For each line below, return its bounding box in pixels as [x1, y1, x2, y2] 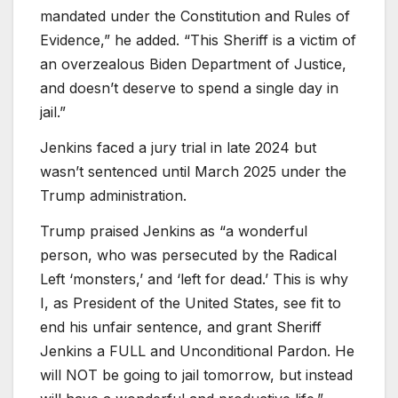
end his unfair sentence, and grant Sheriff [40, 317, 322, 336]
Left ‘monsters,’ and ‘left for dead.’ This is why [40, 269, 348, 288]
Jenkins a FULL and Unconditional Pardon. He [40, 341, 354, 360]
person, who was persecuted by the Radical [40, 245, 337, 264]
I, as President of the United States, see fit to [40, 293, 341, 312]
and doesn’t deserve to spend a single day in [40, 79, 338, 98]
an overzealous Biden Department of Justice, [40, 55, 346, 74]
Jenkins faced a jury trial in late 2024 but [40, 139, 316, 156]
